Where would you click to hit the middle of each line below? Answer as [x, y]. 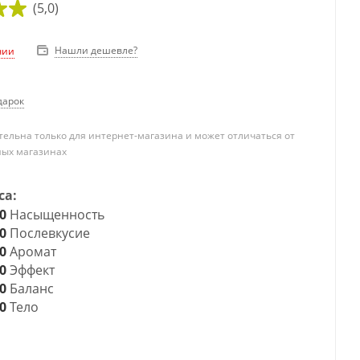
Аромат [31, 252]
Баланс [30, 288]
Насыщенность [55, 215]
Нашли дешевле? [96, 50]
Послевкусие [48, 233]
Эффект [30, 270]
